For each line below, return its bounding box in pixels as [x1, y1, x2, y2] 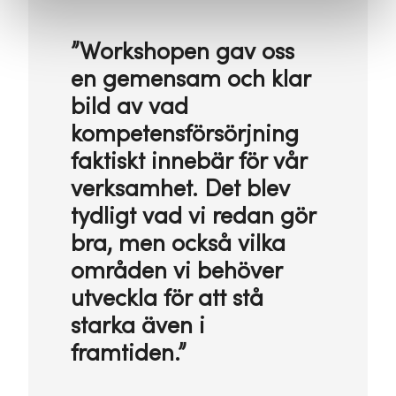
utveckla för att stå [71, 286, 263, 313]
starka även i [71, 313, 205, 340]
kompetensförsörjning [71, 121, 299, 148]
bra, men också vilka [71, 231, 286, 258]
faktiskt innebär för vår [71, 148, 307, 176]
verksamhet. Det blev [71, 176, 290, 203]
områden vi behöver [71, 258, 282, 286]
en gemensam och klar [71, 66, 310, 94]
